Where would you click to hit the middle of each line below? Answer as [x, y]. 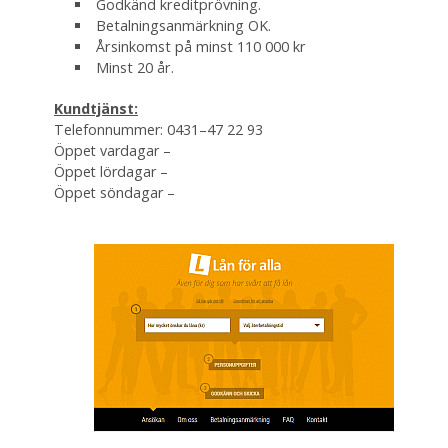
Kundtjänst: [96, 108]
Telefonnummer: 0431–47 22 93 [158, 129]
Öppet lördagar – [111, 171]
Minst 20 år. [134, 67]
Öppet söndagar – [114, 192]
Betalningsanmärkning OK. [183, 25]
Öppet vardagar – [112, 150]
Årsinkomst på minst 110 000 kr [200, 46]
